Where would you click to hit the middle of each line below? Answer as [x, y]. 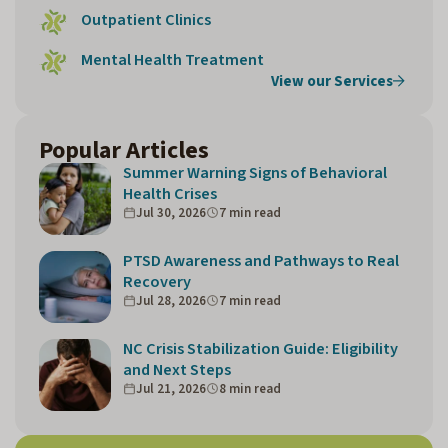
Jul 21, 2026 [171, 388]
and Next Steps [177, 369]
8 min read [250, 388]
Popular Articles [124, 150]
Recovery [157, 281]
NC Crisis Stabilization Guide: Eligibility [260, 348]
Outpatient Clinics [146, 19]
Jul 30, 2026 [171, 212]
